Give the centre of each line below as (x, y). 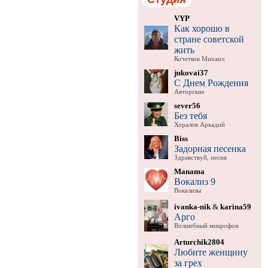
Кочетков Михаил (199, 59)
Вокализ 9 (194, 181)
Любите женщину (211, 252)
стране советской (209, 39)
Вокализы (187, 190)
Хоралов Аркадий (199, 124)
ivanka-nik (192, 206)
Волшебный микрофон (206, 226)
